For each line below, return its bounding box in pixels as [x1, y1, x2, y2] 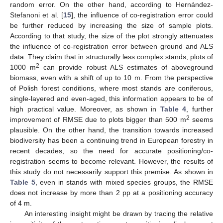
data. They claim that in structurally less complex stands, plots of [10, 53, 213, 61]
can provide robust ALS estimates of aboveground [39, 63, 213, 72]
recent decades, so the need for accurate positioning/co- [10, 147, 213, 155]
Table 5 [10, 178, 35, 187]
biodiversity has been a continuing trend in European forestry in [10, 136, 213, 145]
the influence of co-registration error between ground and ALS [10, 42, 213, 51]
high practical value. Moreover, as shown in [10, 105, 160, 113]
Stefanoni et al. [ [10, 11, 63, 19]
